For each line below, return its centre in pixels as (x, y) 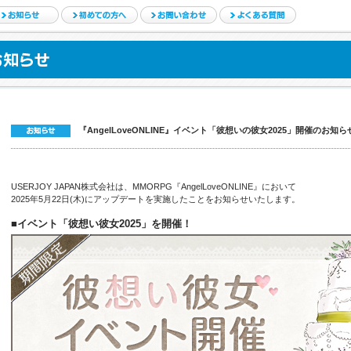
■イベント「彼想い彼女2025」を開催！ (101, 224)
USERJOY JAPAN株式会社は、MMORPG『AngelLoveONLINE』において (154, 186)
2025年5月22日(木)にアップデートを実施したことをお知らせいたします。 (156, 199)
